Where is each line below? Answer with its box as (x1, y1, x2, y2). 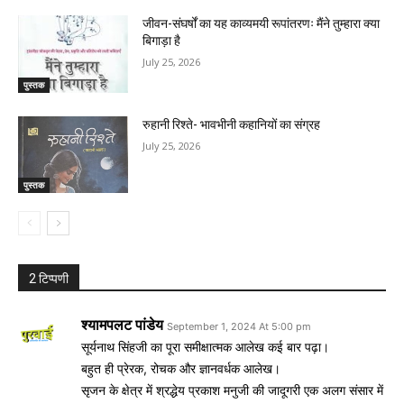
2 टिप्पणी (29, 271, 69, 287)
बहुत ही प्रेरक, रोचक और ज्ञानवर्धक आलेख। (81, 361, 280, 377)
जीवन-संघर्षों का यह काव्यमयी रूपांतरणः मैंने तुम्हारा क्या (142, 16, 381, 32)
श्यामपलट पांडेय (81, 315, 163, 335)
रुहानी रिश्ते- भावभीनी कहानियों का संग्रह (142, 116, 321, 132)
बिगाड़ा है (142, 33, 181, 49)
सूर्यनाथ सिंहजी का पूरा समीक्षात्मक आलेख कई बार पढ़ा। (81, 339, 329, 355)
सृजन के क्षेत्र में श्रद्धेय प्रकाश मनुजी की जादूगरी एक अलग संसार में (81, 382, 383, 399)
